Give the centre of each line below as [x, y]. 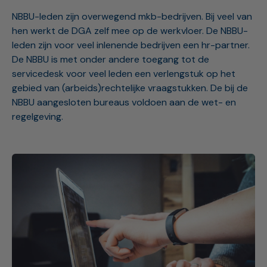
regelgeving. [38, 116]
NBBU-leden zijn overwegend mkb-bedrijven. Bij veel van [132, 16]
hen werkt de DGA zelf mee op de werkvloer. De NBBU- [130, 30]
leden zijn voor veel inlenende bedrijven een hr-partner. [131, 45]
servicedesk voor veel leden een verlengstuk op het [124, 73]
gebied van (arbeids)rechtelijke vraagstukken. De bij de [130, 88]
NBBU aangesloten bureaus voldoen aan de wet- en [124, 102]
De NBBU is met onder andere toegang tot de [111, 59]
